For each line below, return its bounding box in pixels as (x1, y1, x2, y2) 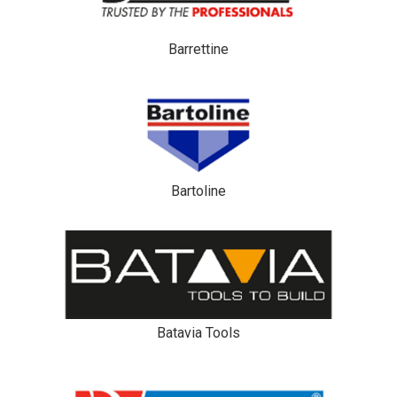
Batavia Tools (157, 323, 240, 341)
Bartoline (171, 182, 226, 199)
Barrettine (168, 40, 229, 58)
